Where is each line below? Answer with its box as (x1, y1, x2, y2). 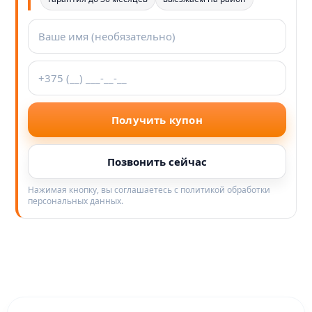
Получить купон (111, 113, 203, 127)
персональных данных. (28, 195, 123, 208)
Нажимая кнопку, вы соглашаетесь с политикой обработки (28, 184, 270, 196)
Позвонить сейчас (107, 155, 207, 169)
